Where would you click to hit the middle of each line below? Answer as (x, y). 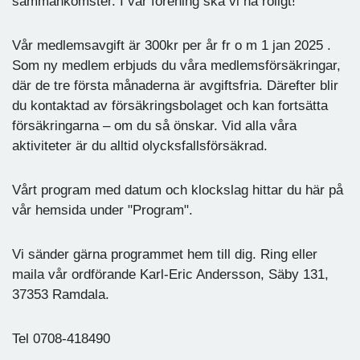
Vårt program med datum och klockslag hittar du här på (178, 190)
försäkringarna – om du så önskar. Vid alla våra (154, 125)
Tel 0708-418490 (63, 338)
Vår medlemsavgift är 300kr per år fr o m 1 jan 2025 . (172, 45)
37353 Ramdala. (61, 294)
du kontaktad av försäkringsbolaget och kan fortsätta (170, 105)
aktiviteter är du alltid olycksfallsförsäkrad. (140, 145)
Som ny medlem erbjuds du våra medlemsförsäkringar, (176, 65)
